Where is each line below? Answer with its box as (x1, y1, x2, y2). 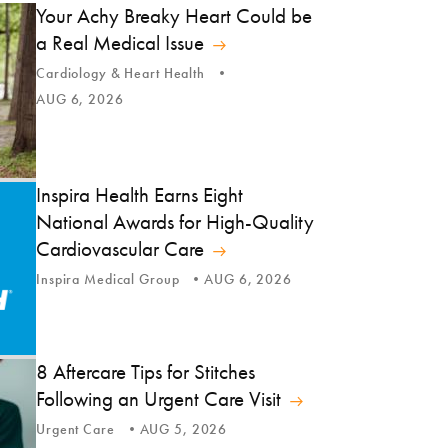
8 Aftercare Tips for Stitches (36, 360, 255, 384)
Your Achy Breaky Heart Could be (36, 3, 312, 28)
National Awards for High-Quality (36, 209, 314, 234)
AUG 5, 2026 (139, 421, 228, 438)
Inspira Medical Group (36, 270, 180, 288)
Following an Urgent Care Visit (36, 387, 281, 411)
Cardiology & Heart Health (36, 64, 205, 82)
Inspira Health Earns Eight (36, 182, 243, 207)
